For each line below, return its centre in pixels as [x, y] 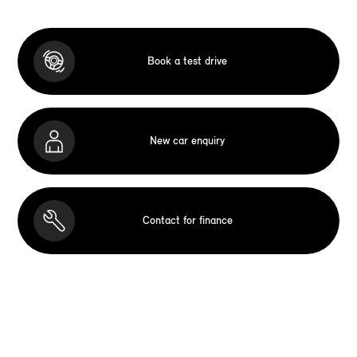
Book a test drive [187, 61]
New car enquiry [187, 141]
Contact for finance [187, 221]
